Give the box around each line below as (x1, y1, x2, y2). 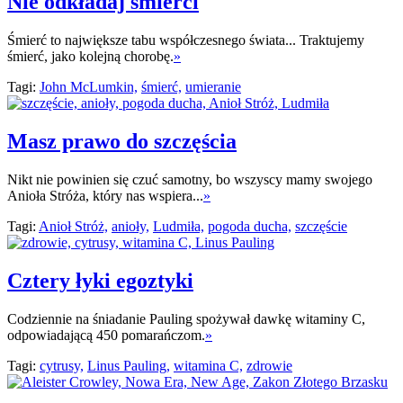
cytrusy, (40, 357, 84, 373)
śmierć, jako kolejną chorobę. (7, 49, 174, 65)
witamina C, (174, 357, 243, 373)
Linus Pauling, (87, 357, 170, 373)
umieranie (185, 79, 241, 95)
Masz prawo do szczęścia (7, 129, 237, 153)
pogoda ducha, (208, 218, 291, 234)
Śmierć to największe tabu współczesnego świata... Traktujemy (7, 32, 364, 49)
